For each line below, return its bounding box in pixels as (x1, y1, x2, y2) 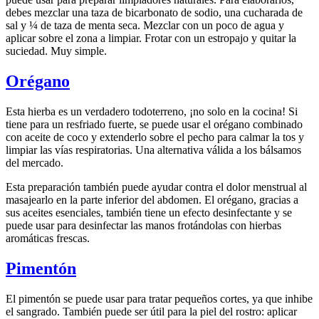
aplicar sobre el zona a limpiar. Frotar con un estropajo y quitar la (6, 32, 296, 45)
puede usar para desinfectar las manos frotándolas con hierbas (6, 219, 281, 232)
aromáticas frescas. (6, 232, 90, 245)
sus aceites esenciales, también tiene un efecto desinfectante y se (6, 206, 292, 219)
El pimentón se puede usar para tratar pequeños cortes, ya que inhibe (6, 292, 313, 305)
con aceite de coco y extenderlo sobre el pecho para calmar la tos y (6, 131, 304, 144)
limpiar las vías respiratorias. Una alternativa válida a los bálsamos (6, 144, 301, 157)
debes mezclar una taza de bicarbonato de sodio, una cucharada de (6, 6, 303, 19)
